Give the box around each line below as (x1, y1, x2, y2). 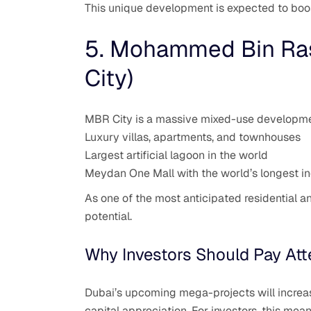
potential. (85, 208, 132, 224)
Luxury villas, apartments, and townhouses (85, 129, 301, 144)
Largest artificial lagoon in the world (85, 147, 268, 162)
